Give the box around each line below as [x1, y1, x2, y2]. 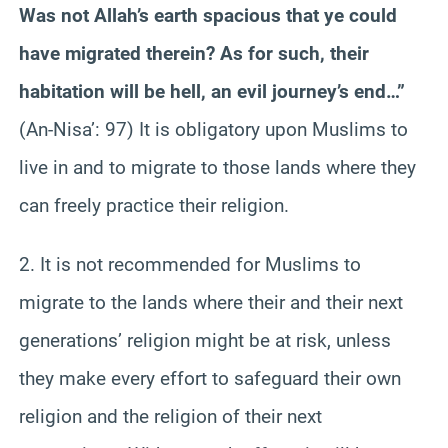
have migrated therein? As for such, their [19, 41, 369, 65]
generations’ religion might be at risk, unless [19, 328, 391, 352]
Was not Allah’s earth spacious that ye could [19, 3, 397, 27]
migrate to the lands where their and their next [19, 290, 403, 314]
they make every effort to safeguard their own [19, 366, 401, 390]
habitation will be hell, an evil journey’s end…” [19, 79, 405, 103]
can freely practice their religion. [19, 193, 289, 217]
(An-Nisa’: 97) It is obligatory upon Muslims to [19, 117, 408, 141]
